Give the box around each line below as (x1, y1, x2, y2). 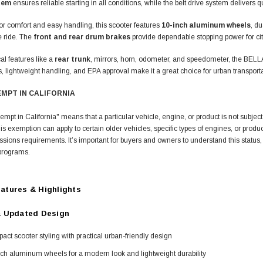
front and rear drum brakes (33, 33, 130, 42)
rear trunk (55, 55, 90, 64)
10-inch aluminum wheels (161, 21, 251, 30)
